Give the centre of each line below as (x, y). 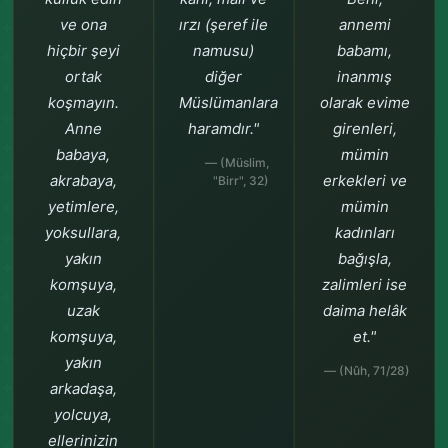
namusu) (224, 50)
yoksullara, (83, 232)
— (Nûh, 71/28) (367, 370)
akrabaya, (83, 180)
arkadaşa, (83, 388)
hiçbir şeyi (83, 50)
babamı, (365, 50)
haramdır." (224, 128)
